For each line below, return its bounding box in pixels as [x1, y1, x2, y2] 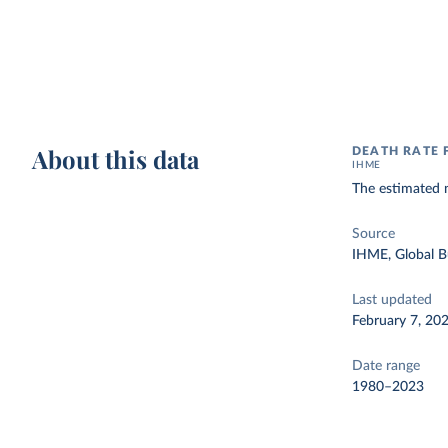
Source [352, 227, 396, 241]
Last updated [352, 293, 433, 307]
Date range [352, 359, 421, 373]
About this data [32, 143, 200, 175]
